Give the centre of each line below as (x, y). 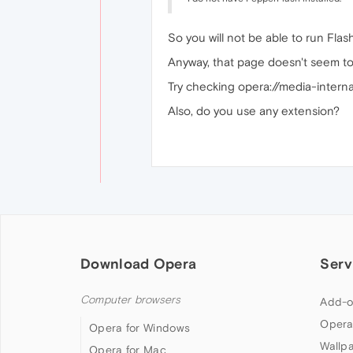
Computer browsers (131, 300)
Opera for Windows (140, 328)
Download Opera (139, 264)
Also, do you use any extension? (254, 111)
